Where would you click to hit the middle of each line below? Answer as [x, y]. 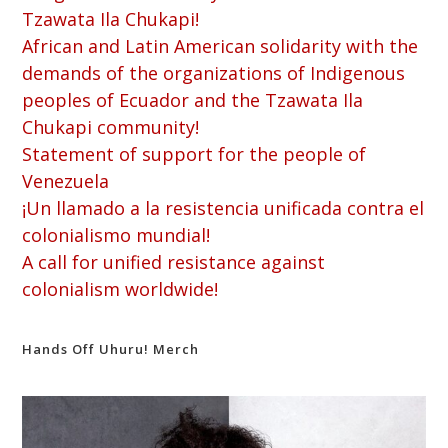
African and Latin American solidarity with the [220, 45]
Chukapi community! [111, 126]
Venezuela [66, 180]
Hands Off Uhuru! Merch [111, 348]
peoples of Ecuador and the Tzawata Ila [193, 99]
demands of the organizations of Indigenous [214, 72]
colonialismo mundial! [116, 234]
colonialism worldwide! [120, 288]
